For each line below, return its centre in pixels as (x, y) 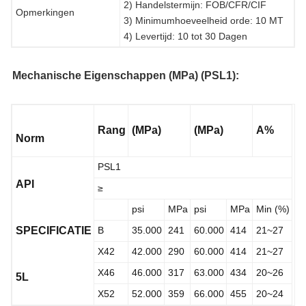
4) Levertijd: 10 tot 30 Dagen (185, 36)
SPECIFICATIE (54, 230)
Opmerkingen (45, 12)
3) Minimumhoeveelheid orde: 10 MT (204, 20)
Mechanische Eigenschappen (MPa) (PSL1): (126, 75)
